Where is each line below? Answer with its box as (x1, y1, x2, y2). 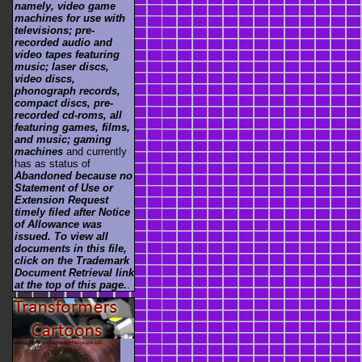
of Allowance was (15, 218, 102, 231)
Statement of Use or (15, 182, 113, 195)
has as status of (15, 158, 90, 170)
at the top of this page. (15, 279, 127, 292)
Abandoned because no (15, 170, 133, 183)
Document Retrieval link (15, 267, 134, 280)
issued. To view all (15, 230, 108, 243)
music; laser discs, (15, 61, 109, 74)
